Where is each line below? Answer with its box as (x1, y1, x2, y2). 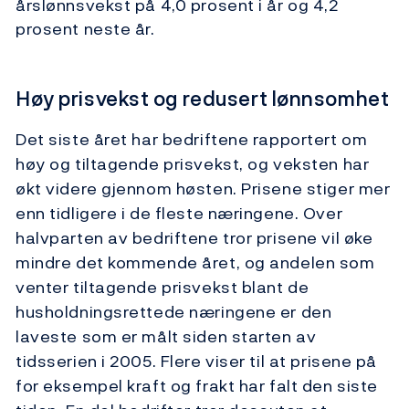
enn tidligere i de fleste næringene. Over (16, 201, 343, 226)
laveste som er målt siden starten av (16, 324, 317, 350)
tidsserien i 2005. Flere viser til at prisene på (16, 349, 377, 374)
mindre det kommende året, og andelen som (16, 250, 375, 276)
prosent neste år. (16, 16, 155, 42)
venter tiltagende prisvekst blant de (16, 275, 309, 300)
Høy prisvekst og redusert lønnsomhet (16, 84, 390, 114)
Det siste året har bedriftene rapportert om (16, 127, 368, 152)
